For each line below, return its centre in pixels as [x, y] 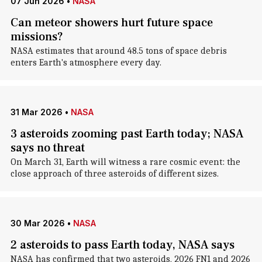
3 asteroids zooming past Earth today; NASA [127, 134]
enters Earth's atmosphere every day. [86, 63]
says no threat [47, 148]
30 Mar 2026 [37, 223]
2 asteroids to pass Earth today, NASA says [122, 245]
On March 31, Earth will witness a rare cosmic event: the [125, 162]
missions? [37, 37]
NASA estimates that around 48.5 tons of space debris [118, 51]
